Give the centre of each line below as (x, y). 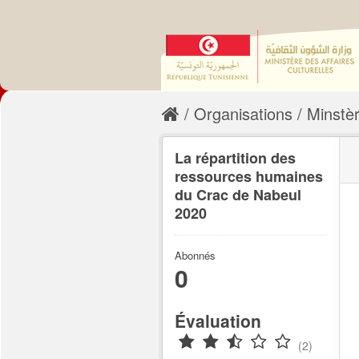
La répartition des (235, 158)
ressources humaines (249, 176)
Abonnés (195, 255)
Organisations (243, 113)
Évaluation (218, 321)
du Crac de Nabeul (238, 195)
